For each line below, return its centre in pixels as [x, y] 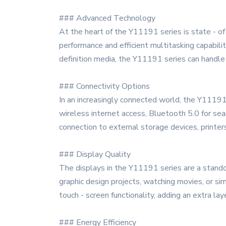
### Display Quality [95, 154]
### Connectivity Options [104, 86]
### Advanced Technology [107, 18]
